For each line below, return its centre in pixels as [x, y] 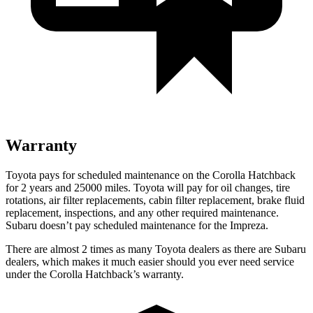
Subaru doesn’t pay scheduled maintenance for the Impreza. [137, 225]
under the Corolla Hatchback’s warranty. [95, 274]
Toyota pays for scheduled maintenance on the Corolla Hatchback [151, 175]
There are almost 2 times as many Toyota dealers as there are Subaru [156, 249]
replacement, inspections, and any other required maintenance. [142, 212]
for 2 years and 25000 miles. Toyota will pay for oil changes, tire [148, 187]
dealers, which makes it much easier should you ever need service [150, 261]
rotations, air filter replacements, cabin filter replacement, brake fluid [155, 200]
